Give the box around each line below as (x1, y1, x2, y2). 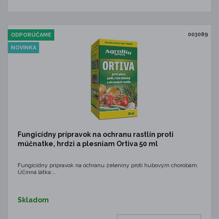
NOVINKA (11, 44, 36, 51)
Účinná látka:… (18, 169, 56, 175)
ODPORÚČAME (11, 32, 51, 38)
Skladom (18, 196, 49, 204)
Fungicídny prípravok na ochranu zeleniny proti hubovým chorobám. (18, 162, 198, 169)
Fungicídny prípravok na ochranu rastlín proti (18, 131, 174, 138)
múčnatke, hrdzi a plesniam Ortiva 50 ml (18, 140, 158, 148)
